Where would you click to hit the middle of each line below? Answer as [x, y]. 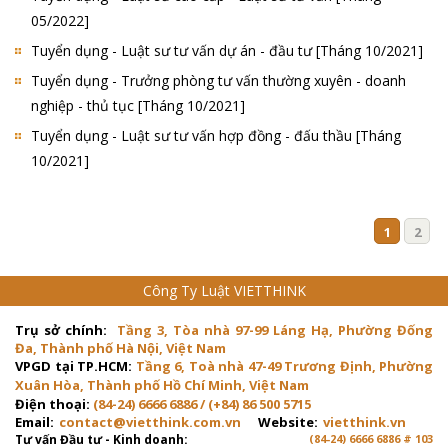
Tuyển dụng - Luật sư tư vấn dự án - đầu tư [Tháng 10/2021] [227, 50]
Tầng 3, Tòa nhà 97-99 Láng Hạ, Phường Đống [275, 330]
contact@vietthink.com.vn [150, 422]
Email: [34, 422]
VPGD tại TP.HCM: [73, 366]
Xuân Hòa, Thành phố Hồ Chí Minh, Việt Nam [162, 385]
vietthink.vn [364, 422]
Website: [288, 422]
